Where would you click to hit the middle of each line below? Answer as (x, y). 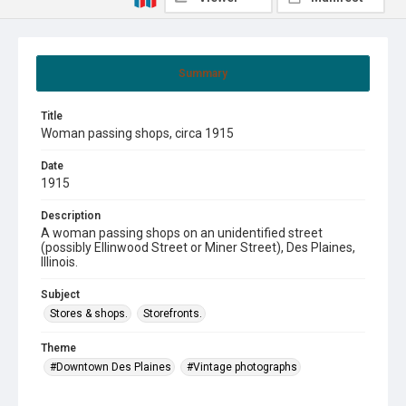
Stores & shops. (89, 313)
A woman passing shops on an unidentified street (182, 232)
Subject (60, 294)
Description (71, 215)
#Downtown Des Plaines (111, 367)
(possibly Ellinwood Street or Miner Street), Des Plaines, (198, 247)
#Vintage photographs (242, 367)
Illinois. (59, 261)
